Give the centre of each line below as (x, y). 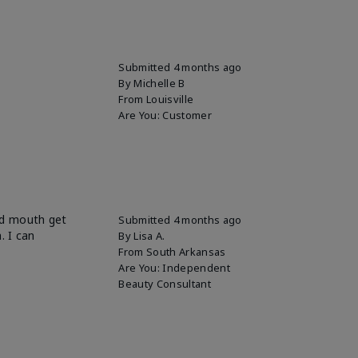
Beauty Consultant (165, 283)
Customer (187, 115)
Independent (196, 267)
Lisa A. (149, 235)
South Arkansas (186, 251)
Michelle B (159, 83)
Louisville (170, 99)
